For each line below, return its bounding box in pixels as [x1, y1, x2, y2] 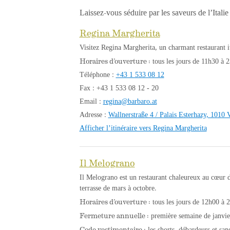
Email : [79, 96, 103, 106]
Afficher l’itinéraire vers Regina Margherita [79, 123, 207, 133]
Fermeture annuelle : [79, 210, 149, 220]
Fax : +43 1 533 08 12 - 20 [79, 83, 159, 93]
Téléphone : [79, 69, 116, 80]
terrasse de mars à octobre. [79, 183, 157, 193]
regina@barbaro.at [103, 96, 157, 106]
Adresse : [79, 109, 108, 120]
